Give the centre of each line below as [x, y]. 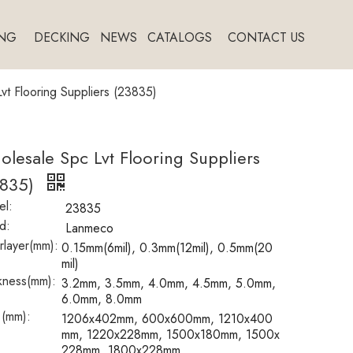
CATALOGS [180, 37]
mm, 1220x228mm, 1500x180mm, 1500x [171, 334]
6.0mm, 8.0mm [102, 299]
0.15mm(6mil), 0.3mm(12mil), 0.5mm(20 [167, 248]
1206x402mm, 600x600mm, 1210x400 [167, 319]
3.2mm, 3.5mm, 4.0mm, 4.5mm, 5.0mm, [169, 283]
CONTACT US [266, 37]
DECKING [62, 37]
